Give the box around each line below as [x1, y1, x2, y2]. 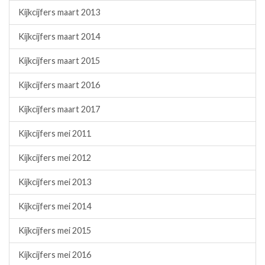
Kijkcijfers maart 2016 [18, 79, 100, 90]
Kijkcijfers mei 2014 [18, 201, 91, 211]
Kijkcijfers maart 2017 [18, 104, 100, 114]
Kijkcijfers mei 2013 [18, 176, 91, 187]
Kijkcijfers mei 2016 [18, 249, 91, 260]
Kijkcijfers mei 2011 [18, 128, 91, 138]
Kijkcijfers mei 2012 [18, 152, 91, 163]
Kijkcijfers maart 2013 [18, 7, 100, 17]
